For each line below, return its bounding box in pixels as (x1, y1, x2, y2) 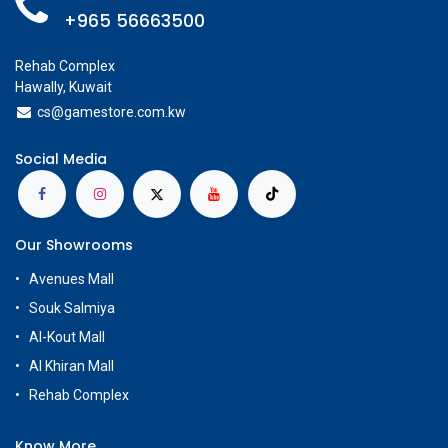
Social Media (15, 148, 107, 169)
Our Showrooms (15, 235, 133, 256)
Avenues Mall (29, 271, 114, 288)
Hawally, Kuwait (15, 78, 112, 95)
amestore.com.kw (72, 103, 186, 120)
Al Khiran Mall (29, 358, 114, 375)
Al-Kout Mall (29, 329, 105, 346)
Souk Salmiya (29, 300, 118, 317)
